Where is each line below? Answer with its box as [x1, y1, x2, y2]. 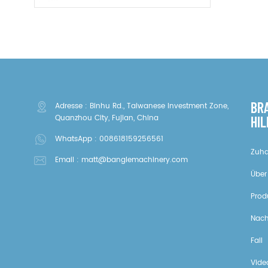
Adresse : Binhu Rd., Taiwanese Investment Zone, [55, 100, 229, 112]
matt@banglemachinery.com [81, 154, 188, 166]
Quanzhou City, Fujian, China [55, 112, 159, 124]
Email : [55, 154, 81, 166]
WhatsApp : [55, 133, 99, 145]
